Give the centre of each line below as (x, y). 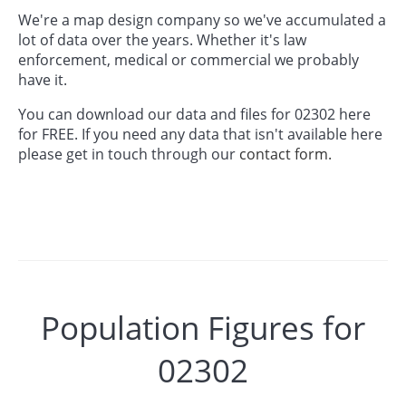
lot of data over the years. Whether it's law (162, 39)
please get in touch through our (129, 154)
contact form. (285, 154)
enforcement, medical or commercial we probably (188, 59)
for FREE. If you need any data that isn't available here (200, 134)
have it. (43, 79)
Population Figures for (203, 328)
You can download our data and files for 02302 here (194, 114)
